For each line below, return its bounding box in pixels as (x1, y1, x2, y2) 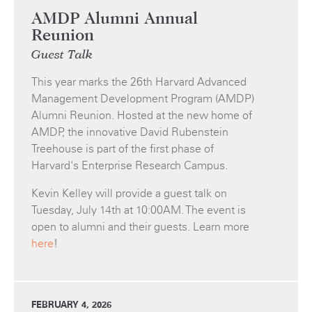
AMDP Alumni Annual (31, 10, 198, 28)
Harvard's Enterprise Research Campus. (31, 159, 228, 173)
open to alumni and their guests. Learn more (31, 220, 249, 234)
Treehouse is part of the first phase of (31, 142, 214, 156)
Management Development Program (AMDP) (31, 92, 254, 106)
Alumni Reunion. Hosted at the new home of (31, 109, 252, 123)
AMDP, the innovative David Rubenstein (31, 125, 228, 139)
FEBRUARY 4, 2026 (31, 299, 111, 311)
